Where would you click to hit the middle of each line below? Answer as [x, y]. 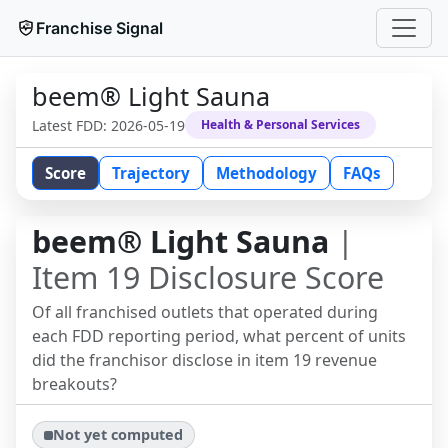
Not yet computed [118, 435]
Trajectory [151, 173]
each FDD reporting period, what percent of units [219, 336]
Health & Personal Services [280, 124]
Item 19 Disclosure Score [208, 277]
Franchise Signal [100, 28]
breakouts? [74, 384]
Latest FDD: [71, 125]
